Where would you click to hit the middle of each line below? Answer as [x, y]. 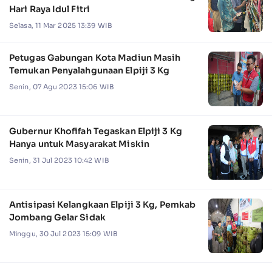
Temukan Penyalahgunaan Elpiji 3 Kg [90, 70]
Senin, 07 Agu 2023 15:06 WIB [62, 87]
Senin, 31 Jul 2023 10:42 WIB [59, 160]
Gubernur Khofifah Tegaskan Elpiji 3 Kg [96, 131]
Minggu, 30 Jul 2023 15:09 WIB [63, 233]
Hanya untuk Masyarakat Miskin [79, 144]
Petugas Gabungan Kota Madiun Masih [95, 57]
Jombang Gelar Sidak [57, 217]
